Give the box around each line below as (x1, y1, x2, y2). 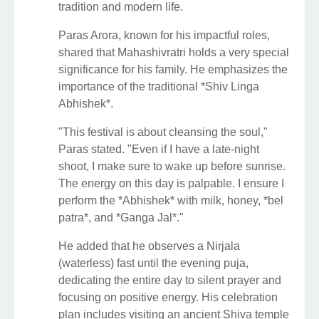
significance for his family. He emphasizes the (58, 63, 288, 75)
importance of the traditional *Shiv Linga (58, 80, 259, 93)
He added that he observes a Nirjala (58, 239, 240, 252)
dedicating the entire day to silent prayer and (58, 273, 281, 286)
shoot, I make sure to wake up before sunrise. (58, 159, 286, 172)
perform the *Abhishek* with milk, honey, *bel (58, 194, 283, 206)
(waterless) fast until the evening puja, (58, 256, 249, 269)
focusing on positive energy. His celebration (58, 291, 278, 303)
